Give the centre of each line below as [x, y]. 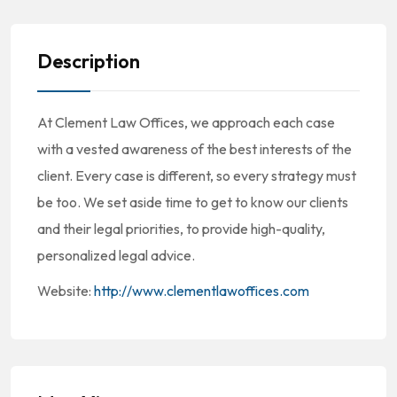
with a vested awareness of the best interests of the [195, 149]
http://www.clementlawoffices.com [202, 291]
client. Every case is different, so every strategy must [197, 175]
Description [89, 61]
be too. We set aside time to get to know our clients [193, 202]
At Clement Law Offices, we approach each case [186, 122]
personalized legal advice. [116, 255]
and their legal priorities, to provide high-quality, [181, 229]
